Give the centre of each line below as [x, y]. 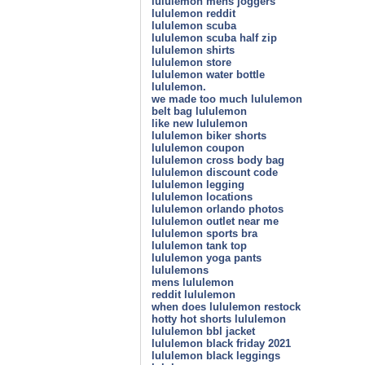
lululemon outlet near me [215, 221]
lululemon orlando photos [218, 209]
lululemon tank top [199, 245]
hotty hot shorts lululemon [219, 319]
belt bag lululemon [199, 111]
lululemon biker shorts [209, 135]
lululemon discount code [215, 172]
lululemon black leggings [216, 355]
